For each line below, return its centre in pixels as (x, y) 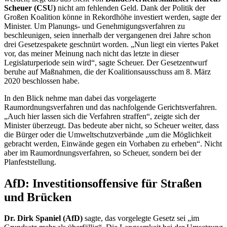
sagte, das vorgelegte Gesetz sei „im (141, 218)
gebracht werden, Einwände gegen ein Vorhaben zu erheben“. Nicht (113, 143)
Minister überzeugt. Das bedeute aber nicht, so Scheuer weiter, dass (111, 125)
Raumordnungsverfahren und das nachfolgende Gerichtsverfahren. (110, 107)
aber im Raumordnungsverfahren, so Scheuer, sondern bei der (103, 153)
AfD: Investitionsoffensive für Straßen (103, 183)
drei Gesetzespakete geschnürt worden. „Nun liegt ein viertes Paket (111, 44)
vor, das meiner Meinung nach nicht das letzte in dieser (91, 53)
